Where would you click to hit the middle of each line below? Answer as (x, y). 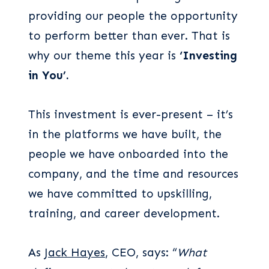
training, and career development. (124, 213)
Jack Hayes (75, 252)
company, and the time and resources (133, 174)
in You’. (49, 75)
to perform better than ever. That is (129, 35)
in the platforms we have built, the (125, 134)
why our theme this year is (104, 55)
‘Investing (208, 55)
